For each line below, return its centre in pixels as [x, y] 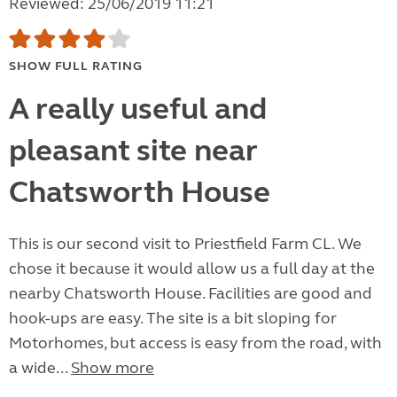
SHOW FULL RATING [76, 66]
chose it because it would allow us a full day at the [192, 269]
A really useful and [138, 109]
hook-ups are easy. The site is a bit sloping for [173, 319]
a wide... [40, 368]
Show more [113, 368]
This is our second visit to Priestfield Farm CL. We [185, 244]
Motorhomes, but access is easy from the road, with [195, 343]
